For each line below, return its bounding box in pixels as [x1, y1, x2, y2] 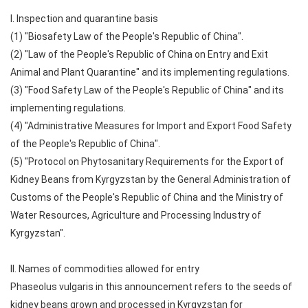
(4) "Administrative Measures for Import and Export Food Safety [10, 120, 291, 131]
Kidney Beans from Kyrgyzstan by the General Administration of [10, 174, 291, 185]
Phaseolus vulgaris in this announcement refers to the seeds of [10, 281, 292, 292]
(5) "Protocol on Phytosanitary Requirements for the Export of [10, 156, 284, 167]
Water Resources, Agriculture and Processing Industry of [10, 210, 261, 221]
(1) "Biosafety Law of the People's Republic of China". [10, 31, 243, 42]
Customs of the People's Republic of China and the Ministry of [10, 192, 283, 203]
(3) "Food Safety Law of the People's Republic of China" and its [10, 85, 284, 96]
